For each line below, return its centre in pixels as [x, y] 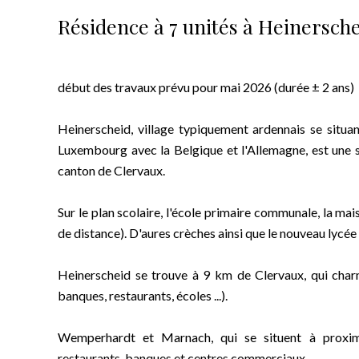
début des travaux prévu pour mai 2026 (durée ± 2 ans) [206, 87]
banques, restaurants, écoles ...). [143, 295]
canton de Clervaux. [111, 170]
